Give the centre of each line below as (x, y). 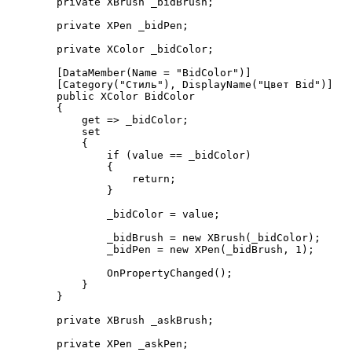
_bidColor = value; (57, 214)
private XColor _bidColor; (31, 49)
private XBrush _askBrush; (31, 320)
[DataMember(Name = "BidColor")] (31, 73)
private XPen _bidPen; (31, 26)
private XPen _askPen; (31, 344)
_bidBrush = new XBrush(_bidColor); (57, 238)
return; (69, 179)
